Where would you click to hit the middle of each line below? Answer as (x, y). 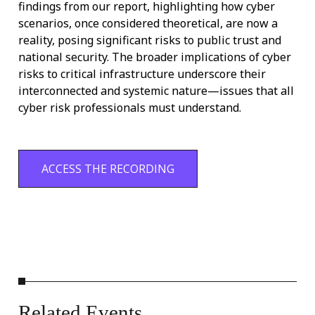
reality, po (44, 40)
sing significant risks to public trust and (176, 40)
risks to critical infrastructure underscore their (142, 73)
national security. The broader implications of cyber (154, 57)
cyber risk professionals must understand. (131, 107)
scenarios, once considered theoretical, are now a (148, 23)
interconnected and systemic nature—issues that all (156, 90)
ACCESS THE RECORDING (108, 168)
